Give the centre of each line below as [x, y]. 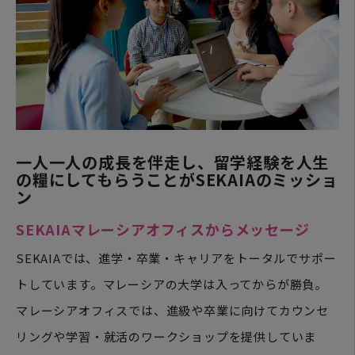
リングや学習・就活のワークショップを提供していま [166, 336]
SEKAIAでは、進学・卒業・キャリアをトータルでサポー [176, 258]
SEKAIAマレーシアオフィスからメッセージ [163, 229]
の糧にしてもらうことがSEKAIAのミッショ [177, 179]
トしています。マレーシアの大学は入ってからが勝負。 [172, 284]
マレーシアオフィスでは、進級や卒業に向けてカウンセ [172, 310]
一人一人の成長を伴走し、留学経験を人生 [173, 162]
